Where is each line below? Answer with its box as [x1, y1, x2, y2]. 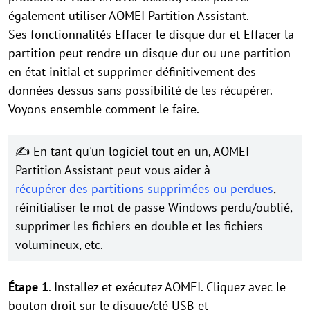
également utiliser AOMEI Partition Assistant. [8, 7, 248, 24]
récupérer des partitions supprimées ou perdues [15, 180, 273, 197]
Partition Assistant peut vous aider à [15, 161, 210, 178]
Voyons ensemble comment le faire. [8, 100, 199, 117]
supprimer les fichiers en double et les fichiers [15, 217, 263, 234]
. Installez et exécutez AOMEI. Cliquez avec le [48, 278, 286, 295]
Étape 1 [8, 278, 48, 295]
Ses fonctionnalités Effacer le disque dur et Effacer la [8, 26, 294, 42]
